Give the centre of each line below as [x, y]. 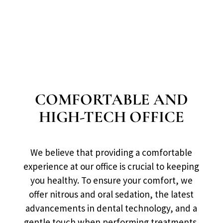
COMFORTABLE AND [111, 99]
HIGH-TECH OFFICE [111, 116]
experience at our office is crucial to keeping [111, 166]
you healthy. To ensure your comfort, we [111, 180]
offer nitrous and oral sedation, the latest [111, 194]
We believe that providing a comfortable [111, 152]
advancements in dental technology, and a [111, 208]
